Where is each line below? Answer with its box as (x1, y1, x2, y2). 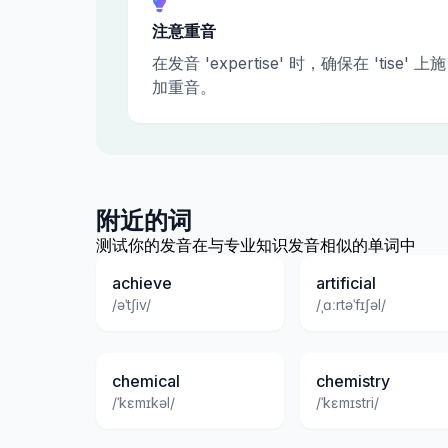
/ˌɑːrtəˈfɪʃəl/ (316, 296, 386, 314)
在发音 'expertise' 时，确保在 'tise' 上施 (152, 53, 446, 74)
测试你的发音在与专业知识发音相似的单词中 (96, 235, 416, 256)
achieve (112, 273, 172, 294)
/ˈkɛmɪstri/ (316, 394, 379, 412)
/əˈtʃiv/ (112, 296, 151, 314)
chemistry (316, 371, 390, 392)
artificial (316, 273, 376, 294)
